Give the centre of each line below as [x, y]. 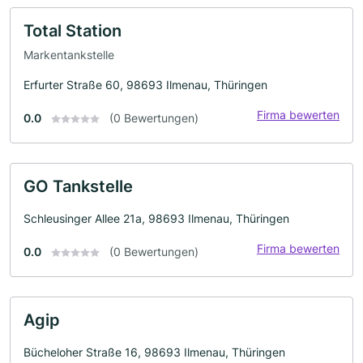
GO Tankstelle [78, 186]
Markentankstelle [69, 54]
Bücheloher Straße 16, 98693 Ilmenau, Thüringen [154, 352]
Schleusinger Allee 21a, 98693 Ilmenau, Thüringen [156, 218]
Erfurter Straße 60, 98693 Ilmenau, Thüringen [145, 84]
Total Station [73, 30]
